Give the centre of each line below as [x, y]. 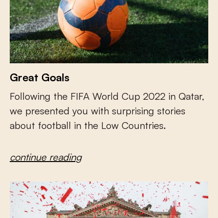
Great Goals [40, 77]
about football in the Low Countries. [88, 126]
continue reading [46, 157]
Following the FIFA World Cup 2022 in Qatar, [107, 96]
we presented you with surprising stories [98, 111]
